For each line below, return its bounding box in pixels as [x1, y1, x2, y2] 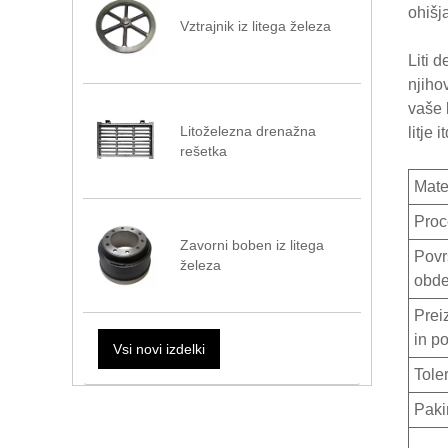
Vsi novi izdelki [112, 340, 205, 357]
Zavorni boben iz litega [180, 237, 325, 254]
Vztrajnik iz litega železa [180, 18, 332, 35]
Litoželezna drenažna [180, 122, 317, 139]
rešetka [180, 142, 228, 159]
